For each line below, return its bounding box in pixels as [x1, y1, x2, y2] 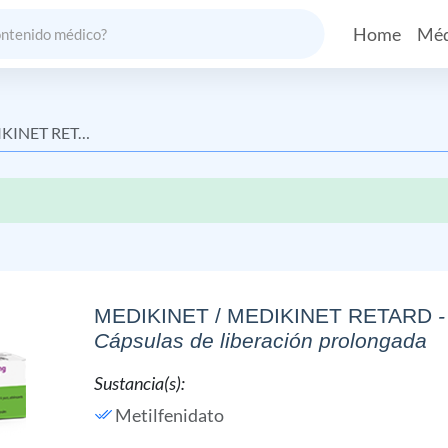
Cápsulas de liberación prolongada [93, 329, 427, 352]
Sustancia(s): [93, 372, 185, 394]
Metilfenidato [114, 404, 224, 426]
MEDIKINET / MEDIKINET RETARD [93, 304, 432, 327]
